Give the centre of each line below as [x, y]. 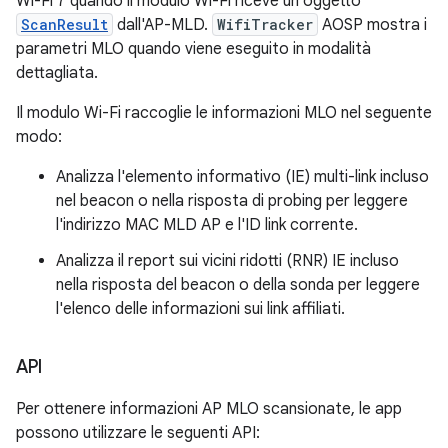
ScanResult [64, 24]
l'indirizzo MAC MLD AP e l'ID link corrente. [207, 224]
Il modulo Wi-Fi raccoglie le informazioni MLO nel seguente [224, 112]
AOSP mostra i [372, 24]
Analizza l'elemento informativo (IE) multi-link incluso [242, 176]
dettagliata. [57, 72]
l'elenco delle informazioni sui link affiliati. [200, 308]
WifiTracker [265, 24]
